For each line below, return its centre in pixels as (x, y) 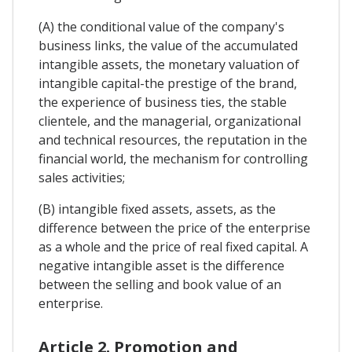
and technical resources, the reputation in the (173, 140)
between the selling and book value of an (160, 285)
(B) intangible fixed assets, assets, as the (157, 209)
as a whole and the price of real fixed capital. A (173, 247)
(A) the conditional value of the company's (161, 27)
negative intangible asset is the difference (161, 266)
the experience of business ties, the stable (163, 103)
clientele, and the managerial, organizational (170, 121)
